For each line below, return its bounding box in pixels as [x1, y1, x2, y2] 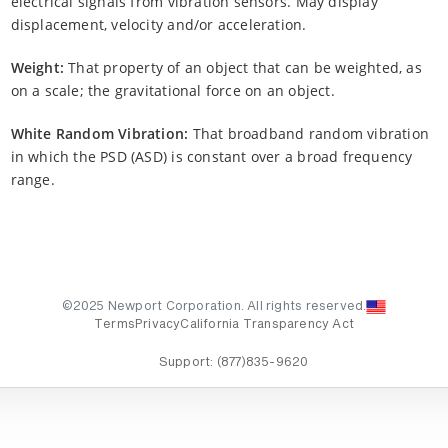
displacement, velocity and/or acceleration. [10, 14, 307, 34]
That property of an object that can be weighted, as [63, 57, 422, 77]
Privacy [134, 319, 181, 331]
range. [10, 169, 55, 189]
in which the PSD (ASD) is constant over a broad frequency [10, 146, 413, 166]
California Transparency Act [180, 319, 355, 331]
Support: [158, 356, 217, 369]
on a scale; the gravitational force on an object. [10, 80, 335, 100]
